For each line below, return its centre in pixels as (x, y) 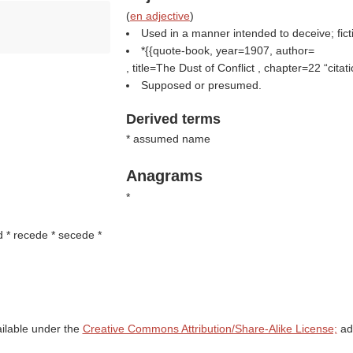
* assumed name (168, 139)
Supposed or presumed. (201, 85)
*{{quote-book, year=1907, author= (227, 50)
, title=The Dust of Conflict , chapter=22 (225, 68)
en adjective (160, 16)
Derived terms (173, 119)
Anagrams (164, 176)
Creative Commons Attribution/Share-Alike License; (210, 329)
